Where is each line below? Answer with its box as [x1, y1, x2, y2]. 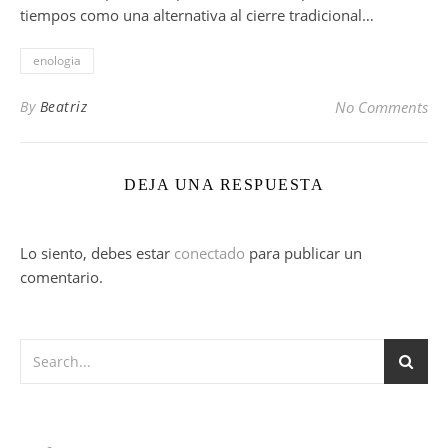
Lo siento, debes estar [20, 243, 174, 263]
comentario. [20, 267, 103, 287]
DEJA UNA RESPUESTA [124, 176, 324, 193]
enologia [33, 52, 81, 69]
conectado [174, 243, 245, 263]
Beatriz [39, 97, 87, 116]
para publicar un [245, 243, 362, 263]
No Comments [335, 97, 428, 117]
